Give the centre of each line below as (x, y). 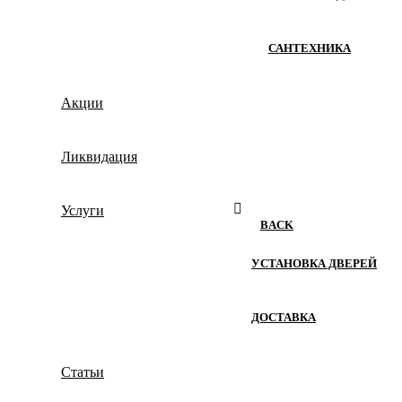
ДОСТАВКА (284, 318)
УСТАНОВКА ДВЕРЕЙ (314, 264)
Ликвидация (99, 157)
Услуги (83, 211)
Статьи (83, 372)
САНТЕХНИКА (310, 48)
